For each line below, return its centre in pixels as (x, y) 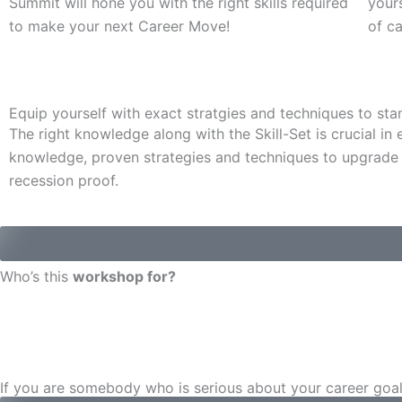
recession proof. (64, 180)
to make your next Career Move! (119, 26)
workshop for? (124, 276)
